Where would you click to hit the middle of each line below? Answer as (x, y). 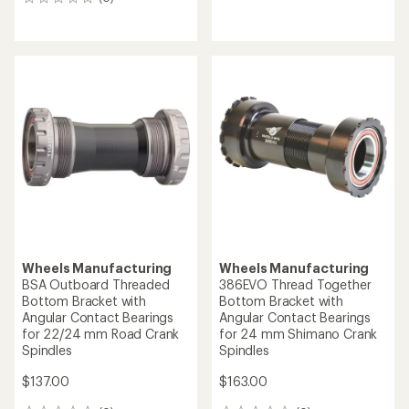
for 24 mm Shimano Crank (299, 334)
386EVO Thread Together (295, 284)
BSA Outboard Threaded (96, 284)
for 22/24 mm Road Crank (101, 334)
